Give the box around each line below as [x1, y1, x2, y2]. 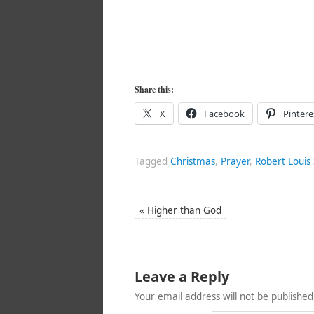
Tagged [135, 155, 170, 168]
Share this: [135, 83, 174, 96]
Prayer [221, 155, 250, 168]
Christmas [170, 155, 215, 168]
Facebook [204, 107, 245, 121]
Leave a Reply [135, 267, 229, 287]
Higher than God [144, 204, 222, 217]
